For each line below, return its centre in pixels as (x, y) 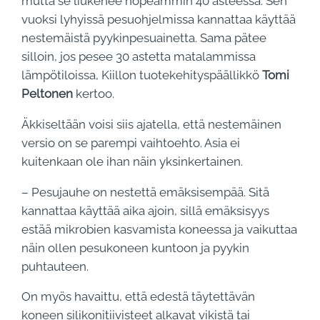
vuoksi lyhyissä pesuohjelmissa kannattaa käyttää (159, 20)
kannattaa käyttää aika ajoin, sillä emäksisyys (146, 210)
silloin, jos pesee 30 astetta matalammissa (139, 57)
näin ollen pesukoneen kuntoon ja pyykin (136, 247)
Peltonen (47, 94)
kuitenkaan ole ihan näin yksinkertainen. (132, 162)
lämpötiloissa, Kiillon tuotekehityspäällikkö (142, 75)
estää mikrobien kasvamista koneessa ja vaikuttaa (160, 229)
